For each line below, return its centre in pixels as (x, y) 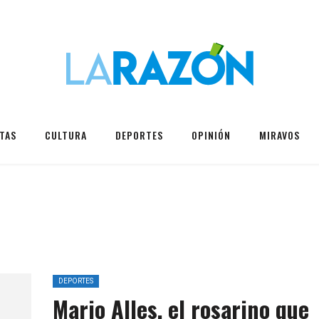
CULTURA (66, 135)
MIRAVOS (279, 135)
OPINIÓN (211, 135)
